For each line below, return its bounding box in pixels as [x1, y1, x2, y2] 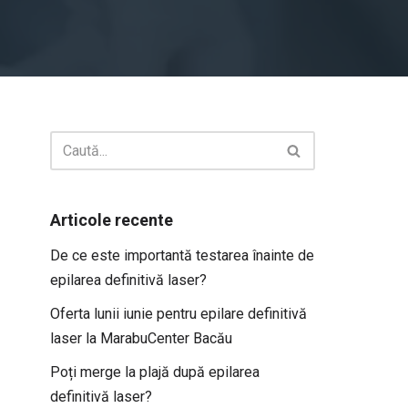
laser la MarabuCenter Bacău [50, 330, 232, 347]
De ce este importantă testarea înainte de [50, 247, 314, 264]
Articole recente [50, 210, 173, 229]
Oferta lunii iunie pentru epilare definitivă [50, 305, 307, 322]
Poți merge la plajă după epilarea [50, 363, 260, 381]
